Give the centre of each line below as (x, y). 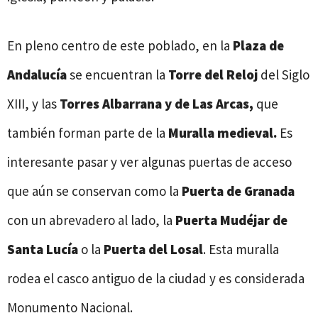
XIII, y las (33, 104)
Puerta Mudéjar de (231, 220)
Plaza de (258, 46)
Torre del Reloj (213, 75)
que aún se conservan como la (94, 191)
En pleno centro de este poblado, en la (120, 46)
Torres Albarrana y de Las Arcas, (158, 104)
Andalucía (37, 75)
